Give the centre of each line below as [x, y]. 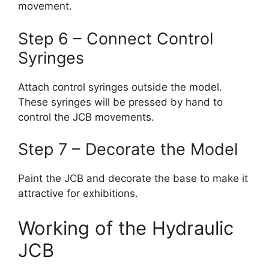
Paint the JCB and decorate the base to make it [133, 179]
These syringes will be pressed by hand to [120, 102]
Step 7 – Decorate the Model [128, 150]
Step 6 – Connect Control [116, 38]
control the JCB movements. [86, 117]
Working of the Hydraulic [126, 228]
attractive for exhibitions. [78, 194]
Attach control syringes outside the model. [120, 87]
